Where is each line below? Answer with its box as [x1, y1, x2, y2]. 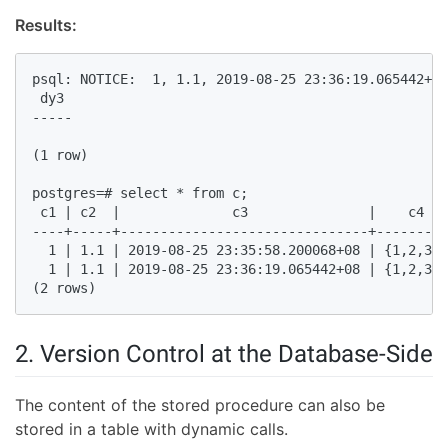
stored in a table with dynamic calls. [15, 418, 288, 439]
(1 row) [32, 146, 104, 163]
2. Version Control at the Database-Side [15, 339, 433, 368]
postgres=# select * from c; [32, 184, 264, 201]
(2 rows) [32, 279, 112, 296]
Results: [15, 14, 77, 35]
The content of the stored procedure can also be [15, 394, 385, 415]
